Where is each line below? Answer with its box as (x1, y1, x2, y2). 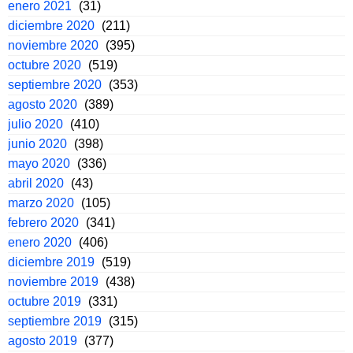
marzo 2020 (8, 196, 74, 210)
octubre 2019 (8, 295, 81, 309)
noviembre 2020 (8, 39, 98, 53)
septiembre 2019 (8, 314, 102, 329)
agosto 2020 (8, 98, 77, 112)
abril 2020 (8, 176, 64, 191)
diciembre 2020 (8, 19, 95, 33)
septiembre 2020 (8, 78, 102, 92)
